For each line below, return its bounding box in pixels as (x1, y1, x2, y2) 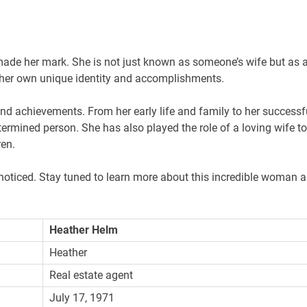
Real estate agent (49, 268, 134, 282)
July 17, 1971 (49, 291, 115, 304)
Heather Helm (49, 223, 119, 236)
